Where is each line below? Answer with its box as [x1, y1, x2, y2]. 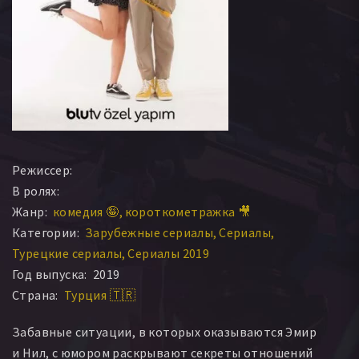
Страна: [12, 286, 58, 303]
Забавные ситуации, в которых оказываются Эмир [12, 323, 317, 340]
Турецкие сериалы [12, 244, 123, 261]
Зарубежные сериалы [85, 224, 214, 240]
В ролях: [12, 182, 60, 199]
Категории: [12, 224, 79, 240]
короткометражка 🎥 [124, 203, 252, 220]
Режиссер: [12, 161, 73, 178]
